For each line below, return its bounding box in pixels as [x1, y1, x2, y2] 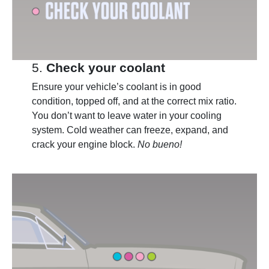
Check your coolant [46, 61, 165, 75]
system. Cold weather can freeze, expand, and [31, 125, 228, 136]
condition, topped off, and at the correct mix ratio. [31, 96, 237, 107]
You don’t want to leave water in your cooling [31, 110, 222, 121]
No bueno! [137, 139, 184, 150]
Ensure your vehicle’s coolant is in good [31, 82, 201, 92]
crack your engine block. [31, 139, 138, 150]
